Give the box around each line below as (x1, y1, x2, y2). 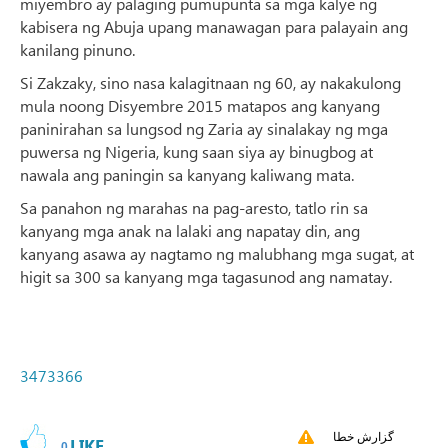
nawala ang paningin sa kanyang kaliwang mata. (20, 163, 354, 185)
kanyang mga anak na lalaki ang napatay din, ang (20, 219, 360, 241)
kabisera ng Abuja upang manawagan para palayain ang (20, 15, 408, 37)
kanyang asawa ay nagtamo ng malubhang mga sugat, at (20, 242, 414, 264)
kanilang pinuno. (20, 38, 135, 60)
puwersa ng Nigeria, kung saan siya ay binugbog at (20, 140, 373, 162)
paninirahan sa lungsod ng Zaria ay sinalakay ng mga (20, 117, 388, 139)
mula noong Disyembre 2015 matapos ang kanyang (20, 94, 380, 116)
